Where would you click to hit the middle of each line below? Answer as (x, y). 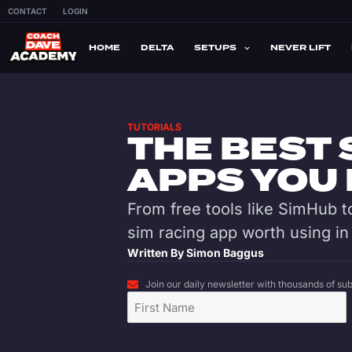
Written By (157, 253)
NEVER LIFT (301, 48)
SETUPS (215, 48)
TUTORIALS (154, 127)
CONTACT (27, 11)
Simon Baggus (225, 253)
